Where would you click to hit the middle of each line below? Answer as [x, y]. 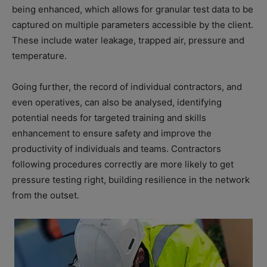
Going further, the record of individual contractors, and [127, 86]
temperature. [39, 55]
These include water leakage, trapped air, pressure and [128, 40]
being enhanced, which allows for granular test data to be [133, 9]
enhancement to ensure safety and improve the [112, 133]
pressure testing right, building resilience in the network [131, 179]
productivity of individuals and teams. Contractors [117, 148]
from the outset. [46, 195]
